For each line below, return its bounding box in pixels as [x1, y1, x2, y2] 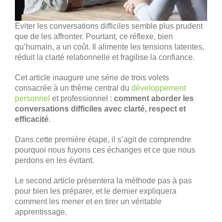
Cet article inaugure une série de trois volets [15, 73, 169, 82]
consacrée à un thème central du [15, 83, 131, 92]
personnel [15, 94, 50, 103]
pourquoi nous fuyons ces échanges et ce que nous [15, 145, 195, 154]
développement [131, 83, 186, 92]
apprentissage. [15, 207, 67, 216]
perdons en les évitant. [15, 156, 94, 165]
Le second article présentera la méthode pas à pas [15, 176, 192, 185]
